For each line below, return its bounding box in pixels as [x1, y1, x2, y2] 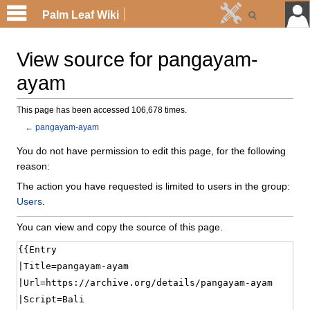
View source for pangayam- [17, 45, 258, 82]
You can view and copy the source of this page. [17, 219, 223, 237]
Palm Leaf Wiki [42, 6, 120, 27]
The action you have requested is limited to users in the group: [17, 179, 290, 197]
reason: [17, 158, 50, 176]
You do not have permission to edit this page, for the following [17, 143, 286, 161]
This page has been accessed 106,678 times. [17, 104, 187, 120]
